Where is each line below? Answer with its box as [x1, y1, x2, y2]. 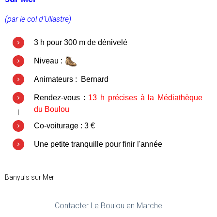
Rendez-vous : [34, 93, 85, 102]
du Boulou [34, 105, 69, 113]
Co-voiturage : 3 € [34, 122, 95, 130]
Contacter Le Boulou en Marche [55, 201, 162, 210]
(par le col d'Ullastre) [5, 15, 71, 24]
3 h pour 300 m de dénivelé [34, 38, 127, 46]
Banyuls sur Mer [5, 173, 54, 181]
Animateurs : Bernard [34, 75, 108, 83]
